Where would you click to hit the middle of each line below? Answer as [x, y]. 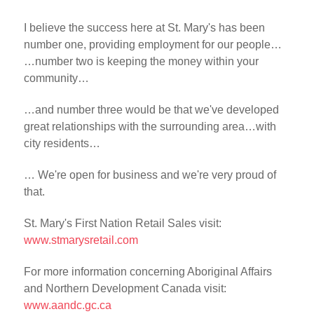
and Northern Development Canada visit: [125, 288]
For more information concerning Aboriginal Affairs [148, 271]
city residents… [62, 144]
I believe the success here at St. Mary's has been [144, 28]
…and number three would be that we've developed [151, 110]
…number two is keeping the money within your [141, 62]
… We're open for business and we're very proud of [150, 175]
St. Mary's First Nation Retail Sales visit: [123, 223]
